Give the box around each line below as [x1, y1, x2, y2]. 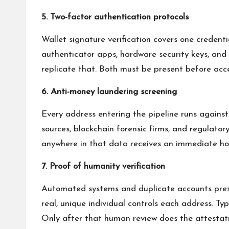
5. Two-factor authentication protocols [41, 13, 189, 21]
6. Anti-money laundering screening [41, 87, 177, 96]
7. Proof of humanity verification [41, 162, 165, 171]
